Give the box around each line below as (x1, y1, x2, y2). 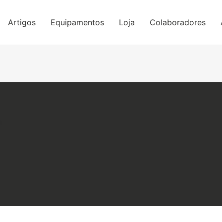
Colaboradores (150, 17, 206, 27)
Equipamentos (51, 17, 105, 27)
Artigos (8, 17, 36, 27)
